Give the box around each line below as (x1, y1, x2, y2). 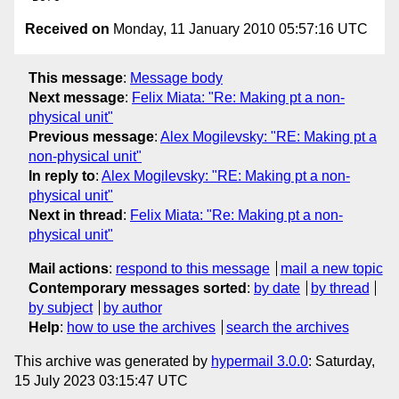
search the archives (225, 319, 349, 335)
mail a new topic (280, 260, 383, 276)
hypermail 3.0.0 (211, 353, 308, 369)
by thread (310, 280, 370, 296)
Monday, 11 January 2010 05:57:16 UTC (110, 21, 368, 37)
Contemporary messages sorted (28, 280, 247, 296)
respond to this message (116, 260, 270, 276)
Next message (28, 89, 125, 105)
